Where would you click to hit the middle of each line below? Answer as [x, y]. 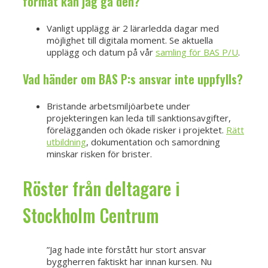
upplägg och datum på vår [101, 52]
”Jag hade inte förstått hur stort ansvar [127, 249]
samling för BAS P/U [197, 52]
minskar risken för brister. [99, 154]
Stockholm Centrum [91, 215]
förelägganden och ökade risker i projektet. [136, 130]
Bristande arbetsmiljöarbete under [118, 106]
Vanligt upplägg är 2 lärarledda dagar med [133, 28]
